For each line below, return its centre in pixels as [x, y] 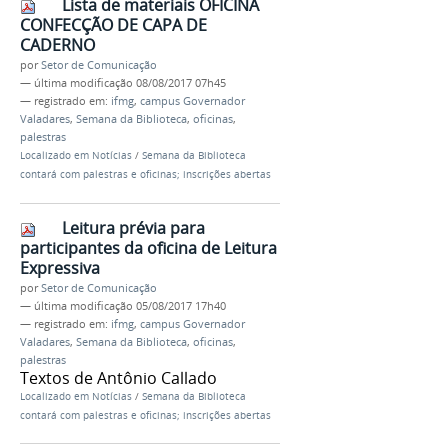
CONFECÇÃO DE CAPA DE [113, 24]
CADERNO [57, 44]
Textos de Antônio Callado [118, 377]
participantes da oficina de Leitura [148, 247]
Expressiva [60, 267]
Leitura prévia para [133, 227]
